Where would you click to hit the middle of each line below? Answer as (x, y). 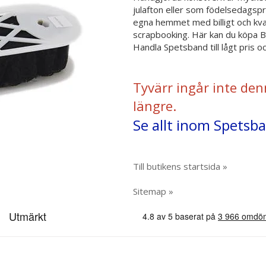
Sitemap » (153, 191)
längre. (155, 106)
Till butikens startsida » (180, 166)
